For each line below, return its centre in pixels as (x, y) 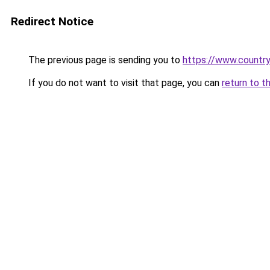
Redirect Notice (52, 21)
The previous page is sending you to (104, 60)
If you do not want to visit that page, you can (124, 83)
